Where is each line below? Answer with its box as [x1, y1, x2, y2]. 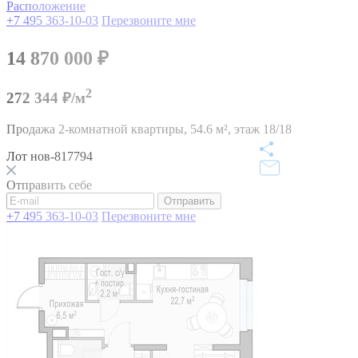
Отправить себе [6, 177, 92, 192]
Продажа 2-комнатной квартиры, [6, 121, 190, 136]
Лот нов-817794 [6, 149, 93, 163]
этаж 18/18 [234, 121, 292, 136]
